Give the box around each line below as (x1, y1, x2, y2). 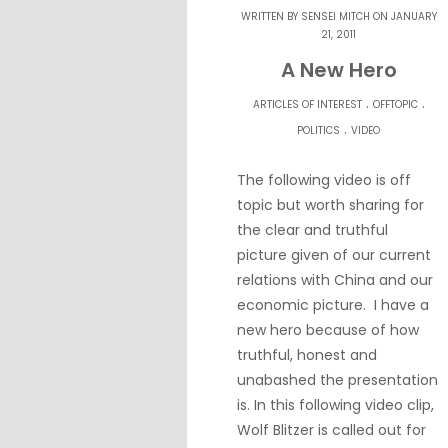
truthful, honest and (237, 345, 377, 366)
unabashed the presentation (237, 370, 438, 391)
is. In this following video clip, (237, 395, 434, 416)
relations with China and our (237, 270, 433, 291)
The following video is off (237, 170, 411, 191)
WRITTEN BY (240, 9, 301, 25)
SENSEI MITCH (300, 9, 370, 25)
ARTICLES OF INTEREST (252, 97, 362, 113)
